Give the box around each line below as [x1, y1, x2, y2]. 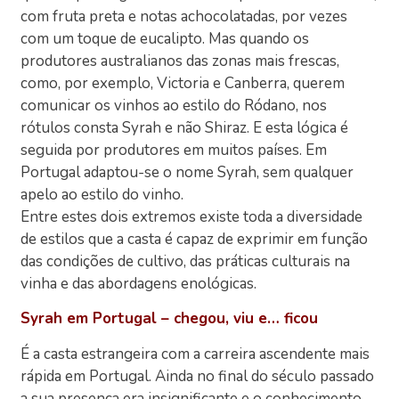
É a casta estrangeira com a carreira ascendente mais [20, 343, 370, 364]
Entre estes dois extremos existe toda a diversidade [20, 207, 363, 228]
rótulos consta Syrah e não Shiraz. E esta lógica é [20, 118, 349, 139]
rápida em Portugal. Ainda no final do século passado [20, 365, 375, 387]
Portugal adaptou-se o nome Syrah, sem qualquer [20, 162, 354, 183]
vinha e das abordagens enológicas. [20, 273, 257, 295]
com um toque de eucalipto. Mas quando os [20, 28, 310, 50]
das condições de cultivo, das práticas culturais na [20, 251, 351, 273]
